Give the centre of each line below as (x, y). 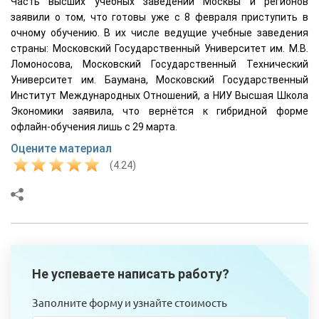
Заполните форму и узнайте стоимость (130, 303)
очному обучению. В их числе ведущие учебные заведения (159, 33)
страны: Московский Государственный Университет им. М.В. (159, 49)
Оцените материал (61, 149)
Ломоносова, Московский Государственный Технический (159, 64)
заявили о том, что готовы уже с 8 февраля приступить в (159, 17)
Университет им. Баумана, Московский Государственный (159, 80)
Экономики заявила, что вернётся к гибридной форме (159, 111)
